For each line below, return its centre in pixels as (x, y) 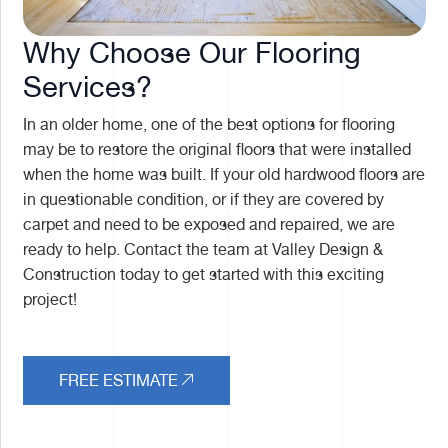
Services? (88, 86)
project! (50, 299)
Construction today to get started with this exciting (204, 274)
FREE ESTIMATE (119, 380)
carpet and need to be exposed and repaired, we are (209, 224)
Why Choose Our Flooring (192, 52)
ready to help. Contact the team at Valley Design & (203, 249)
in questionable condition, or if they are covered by (204, 199)
